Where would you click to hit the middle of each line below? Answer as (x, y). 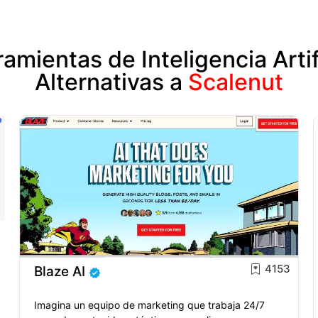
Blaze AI (60, 271)
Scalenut (236, 82)
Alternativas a (111, 82)
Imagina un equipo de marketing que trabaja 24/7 (150, 305)
